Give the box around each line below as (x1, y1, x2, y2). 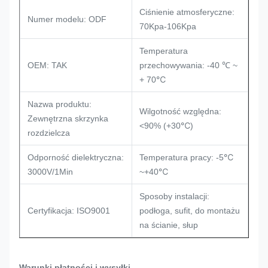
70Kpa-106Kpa (139, 22, 196, 31)
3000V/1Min (28, 167, 73, 176)
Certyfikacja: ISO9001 (28, 206, 110, 215)
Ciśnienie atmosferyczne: (139, 7, 234, 17)
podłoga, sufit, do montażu (139, 206, 240, 215)
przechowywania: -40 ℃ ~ (139, 60, 237, 70)
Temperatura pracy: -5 (139, 153, 224, 162)
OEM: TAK (28, 60, 67, 70)
